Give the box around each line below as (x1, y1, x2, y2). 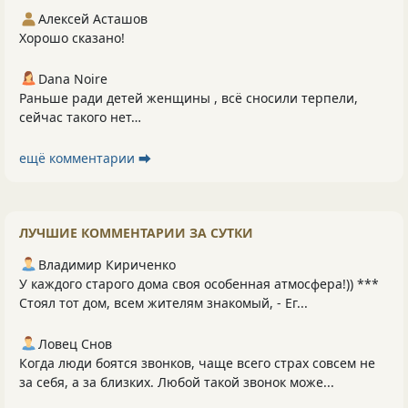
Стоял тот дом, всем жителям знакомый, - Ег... (19, 294, 308, 312)
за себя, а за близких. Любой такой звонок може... (19, 373, 334, 392)
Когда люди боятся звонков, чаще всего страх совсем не (19, 354, 375, 372)
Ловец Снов (38, 335, 112, 353)
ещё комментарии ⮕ (19, 149, 151, 168)
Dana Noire (38, 70, 107, 88)
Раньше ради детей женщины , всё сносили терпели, (19, 89, 358, 107)
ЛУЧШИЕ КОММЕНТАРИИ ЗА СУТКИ (19, 224, 253, 242)
